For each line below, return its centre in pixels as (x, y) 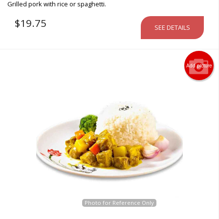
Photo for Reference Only (119, 202)
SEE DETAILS (172, 27)
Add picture (199, 65)
